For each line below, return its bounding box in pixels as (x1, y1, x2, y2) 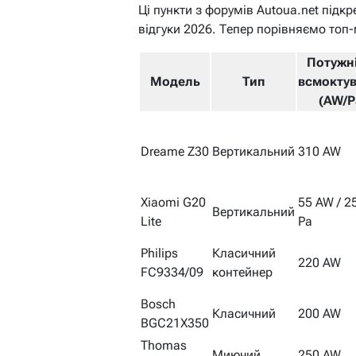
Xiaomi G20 (141, 195, 206, 211)
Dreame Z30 (141, 144, 209, 160)
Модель (149, 74, 200, 90)
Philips (141, 246, 178, 261)
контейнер (212, 265, 273, 281)
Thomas (141, 338, 187, 354)
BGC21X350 (141, 315, 209, 331)
